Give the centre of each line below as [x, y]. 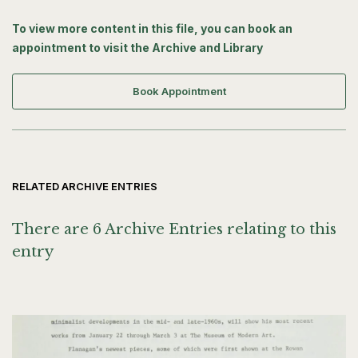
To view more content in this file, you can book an [152, 29]
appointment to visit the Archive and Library [137, 48]
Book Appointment [179, 91]
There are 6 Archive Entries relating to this [174, 230]
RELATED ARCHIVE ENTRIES [85, 187]
